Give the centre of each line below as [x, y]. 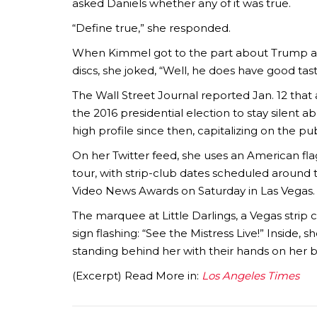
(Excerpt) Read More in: [137, 276]
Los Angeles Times [250, 276]
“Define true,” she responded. [151, 28]
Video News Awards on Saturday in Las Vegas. [194, 191]
